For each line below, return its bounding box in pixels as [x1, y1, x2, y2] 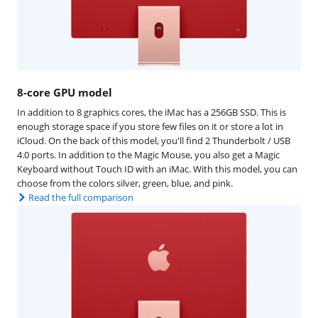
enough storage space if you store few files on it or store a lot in [17, 119, 283, 133]
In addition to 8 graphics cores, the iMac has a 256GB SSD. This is [17, 105, 286, 119]
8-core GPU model [17, 84, 112, 99]
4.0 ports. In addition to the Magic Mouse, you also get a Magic [17, 148, 280, 161]
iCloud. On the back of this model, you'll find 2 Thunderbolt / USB [17, 133, 290, 147]
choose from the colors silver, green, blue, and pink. [17, 176, 233, 190]
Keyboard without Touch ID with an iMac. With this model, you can [17, 162, 297, 175]
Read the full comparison [28, 190, 133, 204]
